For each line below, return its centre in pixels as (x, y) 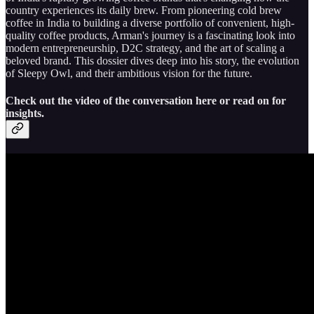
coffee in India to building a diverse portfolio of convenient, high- (150, 22)
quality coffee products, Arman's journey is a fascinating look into (150, 35)
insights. (25, 114)
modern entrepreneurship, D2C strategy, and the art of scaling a (145, 48)
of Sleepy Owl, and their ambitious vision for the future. (129, 73)
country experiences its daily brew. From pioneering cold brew (144, 10)
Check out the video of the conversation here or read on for (146, 101)
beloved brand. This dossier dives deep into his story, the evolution (152, 60)
